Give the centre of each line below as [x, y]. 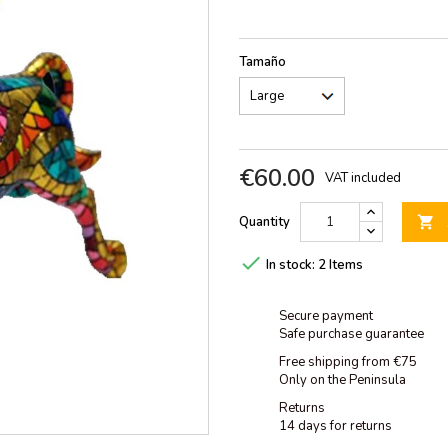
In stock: [290, 265]
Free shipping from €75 [348, 362]
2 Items [340, 265]
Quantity [264, 222]
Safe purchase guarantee [351, 334]
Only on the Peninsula [342, 380]
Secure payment [326, 316]
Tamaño [262, 62]
